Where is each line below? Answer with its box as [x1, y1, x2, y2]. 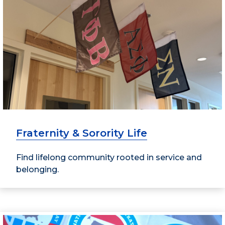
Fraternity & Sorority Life [16, 127, 147, 140]
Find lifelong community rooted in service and [16, 153, 202, 163]
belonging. [16, 165, 59, 175]
